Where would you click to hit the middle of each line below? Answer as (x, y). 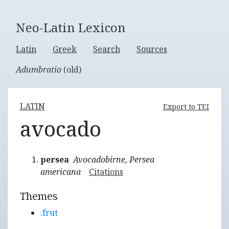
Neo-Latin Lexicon (71, 27)
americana (61, 172)
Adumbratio (39, 70)
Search (107, 49)
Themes (39, 196)
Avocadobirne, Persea (114, 159)
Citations (106, 172)
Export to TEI (186, 106)
